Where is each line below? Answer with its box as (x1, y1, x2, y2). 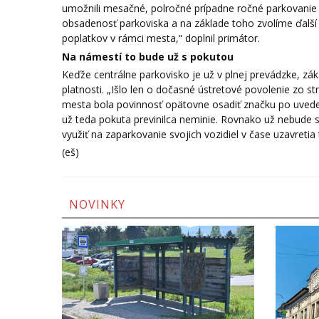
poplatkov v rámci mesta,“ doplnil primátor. (62, 31, 260, 46)
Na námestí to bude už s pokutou (62, 49, 234, 63)
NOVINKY (69, 197, 125, 213)
